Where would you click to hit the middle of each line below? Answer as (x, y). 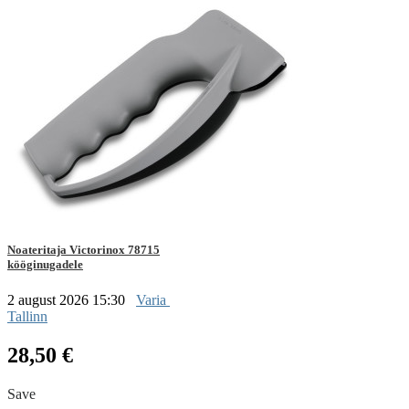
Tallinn (27, 317)
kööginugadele (45, 265)
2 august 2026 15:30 (68, 300)
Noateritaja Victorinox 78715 (84, 250)
